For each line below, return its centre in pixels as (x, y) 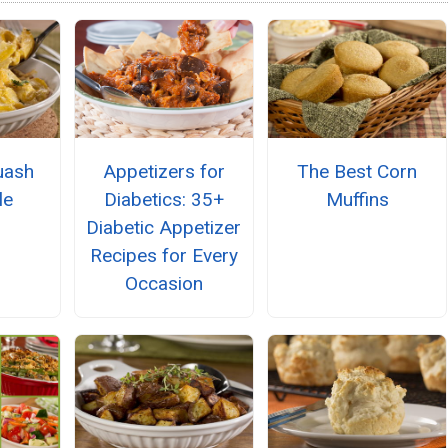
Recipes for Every (163, 255)
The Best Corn (357, 171)
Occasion (163, 283)
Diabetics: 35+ (163, 199)
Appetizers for (163, 171)
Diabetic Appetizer (164, 227)
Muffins (357, 199)
